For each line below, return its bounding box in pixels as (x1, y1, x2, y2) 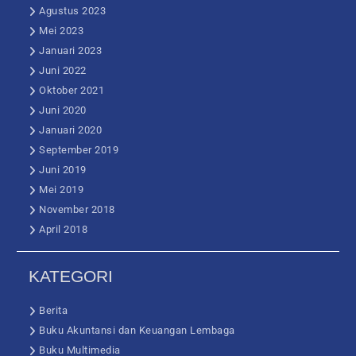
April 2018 (39, 223, 88, 236)
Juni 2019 (39, 164, 87, 176)
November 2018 (39, 203, 115, 216)
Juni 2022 (39, 64, 87, 77)
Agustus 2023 (39, 5, 106, 17)
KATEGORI (29, 267, 114, 286)
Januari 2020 (39, 124, 103, 137)
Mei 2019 (39, 184, 84, 196)
